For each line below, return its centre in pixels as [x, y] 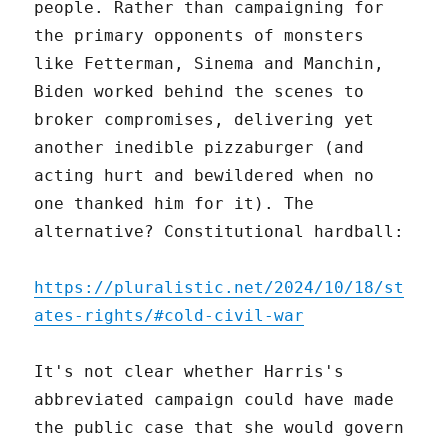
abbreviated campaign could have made [214, 399]
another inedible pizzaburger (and [199, 147]
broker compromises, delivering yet [204, 119]
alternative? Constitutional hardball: [219, 231]
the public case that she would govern [219, 427]
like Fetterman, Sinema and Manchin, [209, 63]
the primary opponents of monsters [199, 35]
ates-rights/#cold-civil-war [169, 315]
